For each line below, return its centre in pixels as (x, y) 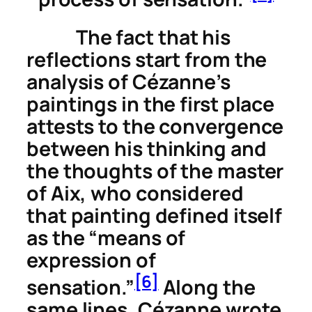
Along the (207, 287)
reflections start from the (147, 60)
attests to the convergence (155, 127)
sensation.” (80, 287)
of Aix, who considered (135, 194)
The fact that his (129, 38)
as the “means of (106, 238)
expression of (91, 260)
